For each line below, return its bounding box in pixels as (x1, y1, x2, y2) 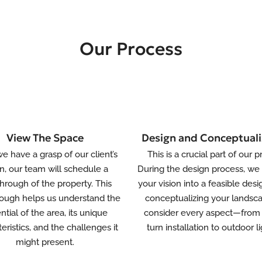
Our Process (80, 38, 182, 60)
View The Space (6, 131, 84, 144)
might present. (15, 237, 74, 247)
